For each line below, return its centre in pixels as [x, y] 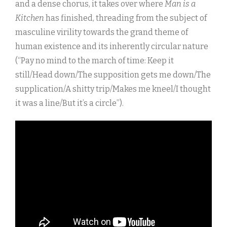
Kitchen [30, 18]
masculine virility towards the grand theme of [102, 32]
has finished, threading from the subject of [125, 18]
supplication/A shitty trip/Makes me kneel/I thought [113, 89]
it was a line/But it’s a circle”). [69, 103]
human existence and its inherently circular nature [112, 47]
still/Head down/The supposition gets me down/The [113, 75]
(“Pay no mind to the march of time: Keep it [94, 61]
